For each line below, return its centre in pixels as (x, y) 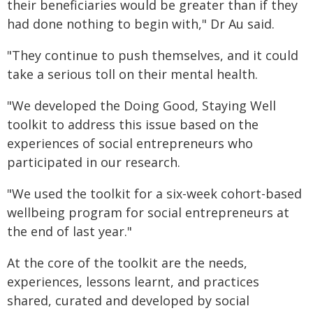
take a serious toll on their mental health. (132, 74)
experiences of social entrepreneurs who (130, 143)
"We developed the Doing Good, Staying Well (141, 105)
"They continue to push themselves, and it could (153, 55)
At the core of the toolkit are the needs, (127, 262)
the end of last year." (70, 231)
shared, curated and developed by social (128, 300)
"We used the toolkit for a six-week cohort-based (154, 193)
